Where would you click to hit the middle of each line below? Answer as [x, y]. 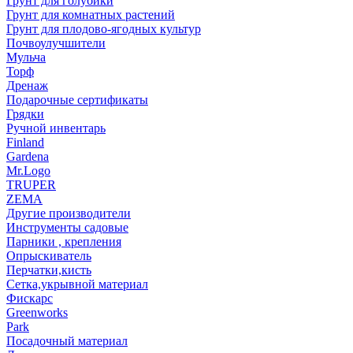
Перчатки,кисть [49, 270]
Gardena [28, 157]
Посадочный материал [67, 341]
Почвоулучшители [56, 43]
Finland [25, 143]
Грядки [25, 114]
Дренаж [27, 86]
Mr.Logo [28, 171]
